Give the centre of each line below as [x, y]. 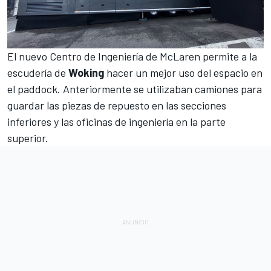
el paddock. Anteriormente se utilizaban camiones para [135, 89]
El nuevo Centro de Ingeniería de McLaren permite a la [132, 56]
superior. [28, 138]
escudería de [38, 72]
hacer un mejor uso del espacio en [183, 72]
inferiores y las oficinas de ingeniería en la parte [116, 121]
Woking [86, 72]
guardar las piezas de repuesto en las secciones [117, 105]
